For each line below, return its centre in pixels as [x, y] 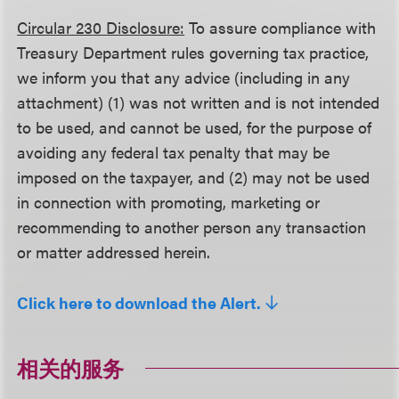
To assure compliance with [281, 27]
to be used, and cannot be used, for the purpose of [195, 127]
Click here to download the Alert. [139, 303]
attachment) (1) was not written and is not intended [199, 102]
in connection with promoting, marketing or [169, 202]
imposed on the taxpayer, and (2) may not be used [194, 177]
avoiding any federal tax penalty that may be [174, 152]
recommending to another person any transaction [192, 227]
